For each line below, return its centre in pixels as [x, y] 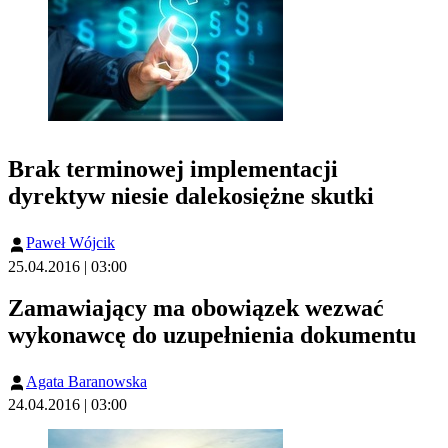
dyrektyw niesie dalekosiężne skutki [191, 196]
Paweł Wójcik [70, 243]
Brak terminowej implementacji [173, 169]
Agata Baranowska [86, 381]
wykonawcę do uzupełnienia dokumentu [212, 334]
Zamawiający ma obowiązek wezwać [196, 307]
